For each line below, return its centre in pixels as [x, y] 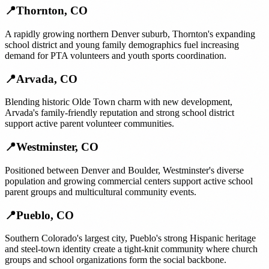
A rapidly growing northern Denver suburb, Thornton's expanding [130, 34]
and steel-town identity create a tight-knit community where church [131, 249]
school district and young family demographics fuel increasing [122, 44]
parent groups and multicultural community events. [101, 192]
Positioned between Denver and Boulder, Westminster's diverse [124, 170]
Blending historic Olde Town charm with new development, [119, 102]
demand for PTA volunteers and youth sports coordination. [116, 55]
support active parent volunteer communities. [89, 124]
